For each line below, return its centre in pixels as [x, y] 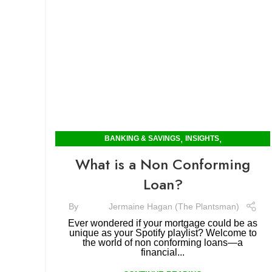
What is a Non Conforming [163, 164]
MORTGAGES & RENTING [163, 154]
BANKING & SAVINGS [142, 138]
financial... [163, 252]
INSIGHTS [202, 138]
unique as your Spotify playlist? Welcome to [163, 233]
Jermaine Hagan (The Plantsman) [174, 206]
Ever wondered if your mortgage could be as [163, 223]
